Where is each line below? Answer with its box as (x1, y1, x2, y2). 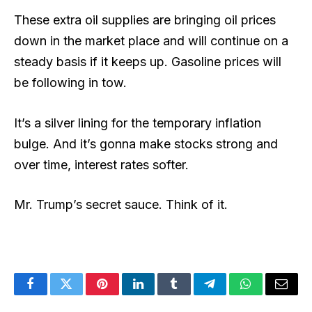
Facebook (29, 288, 79, 301)
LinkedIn (136, 288, 183, 301)
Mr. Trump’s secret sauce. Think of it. (14, 197, 228, 212)
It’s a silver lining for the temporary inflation (14, 115, 261, 130)
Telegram (208, 288, 256, 301)
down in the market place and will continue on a (14, 33, 288, 48)
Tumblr (173, 288, 210, 301)
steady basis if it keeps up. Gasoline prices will (14, 54, 281, 69)
